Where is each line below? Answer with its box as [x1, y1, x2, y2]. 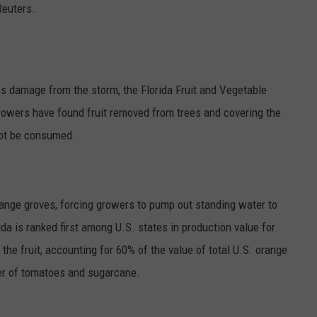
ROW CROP [12, 164, 57, 175]
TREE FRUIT [12, 200, 61, 211]
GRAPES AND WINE [12, 23, 90, 34]
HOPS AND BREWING [12, 58, 98, 69]
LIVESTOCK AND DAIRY [12, 129, 107, 140]
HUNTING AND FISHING [12, 93, 110, 105]
